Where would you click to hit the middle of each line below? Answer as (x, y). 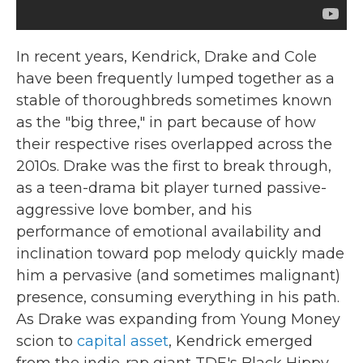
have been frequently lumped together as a (175, 78)
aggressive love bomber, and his (134, 209)
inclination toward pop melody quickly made (180, 253)
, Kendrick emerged (241, 341)
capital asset (123, 341)
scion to (47, 341)
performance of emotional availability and (169, 231)
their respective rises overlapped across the (174, 144)
